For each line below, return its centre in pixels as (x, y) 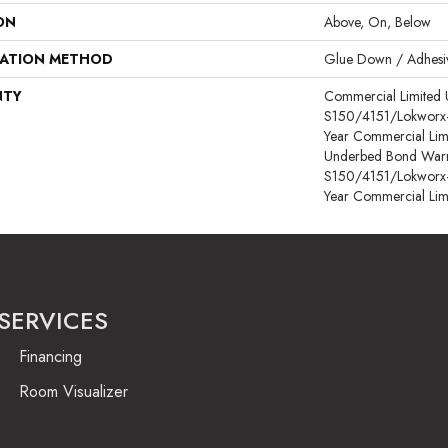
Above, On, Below (377, 22)
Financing (51, 356)
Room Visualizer (74, 391)
